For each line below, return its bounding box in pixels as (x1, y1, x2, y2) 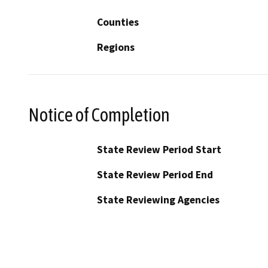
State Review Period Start (97, 142, 221, 156)
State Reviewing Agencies (97, 193, 220, 206)
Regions (97, 41, 135, 54)
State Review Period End (97, 167, 213, 181)
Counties (97, 16, 139, 29)
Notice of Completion (28, 103, 170, 126)
